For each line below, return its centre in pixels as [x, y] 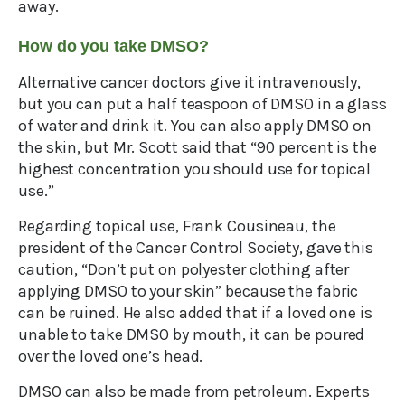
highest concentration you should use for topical [195, 170]
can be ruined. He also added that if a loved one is [195, 313]
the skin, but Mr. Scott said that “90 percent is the [198, 148]
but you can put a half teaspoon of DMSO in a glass [202, 104]
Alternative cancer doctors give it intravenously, [190, 83]
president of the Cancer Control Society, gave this [196, 248]
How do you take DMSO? [122, 47]
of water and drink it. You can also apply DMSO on [195, 126]
